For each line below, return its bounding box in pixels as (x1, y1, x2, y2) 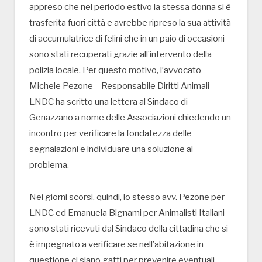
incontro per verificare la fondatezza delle (29, 127, 192, 139)
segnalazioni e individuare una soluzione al (29, 143, 193, 154)
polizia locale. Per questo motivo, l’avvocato (29, 64, 201, 75)
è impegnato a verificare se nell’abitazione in (29, 239, 204, 250)
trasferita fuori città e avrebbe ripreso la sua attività (29, 17, 231, 28)
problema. (29, 159, 69, 170)
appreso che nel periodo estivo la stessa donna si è (29, 1, 231, 12)
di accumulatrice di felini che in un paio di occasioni (29, 33, 225, 44)
